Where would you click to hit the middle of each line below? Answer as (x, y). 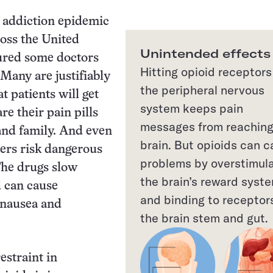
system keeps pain (192, 108)
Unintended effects (205, 53)
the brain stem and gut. (204, 218)
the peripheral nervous (202, 90)
